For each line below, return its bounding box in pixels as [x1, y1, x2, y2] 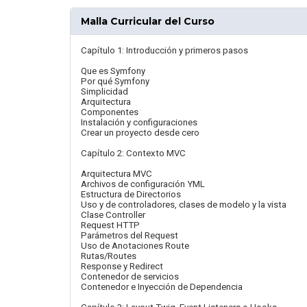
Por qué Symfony [81, 76, 149, 86]
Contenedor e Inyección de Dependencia [81, 282, 243, 292]
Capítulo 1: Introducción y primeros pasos [81, 45, 248, 56]
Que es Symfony [81, 66, 145, 76]
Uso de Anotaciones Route [81, 241, 189, 251]
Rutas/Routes [81, 251, 136, 261]
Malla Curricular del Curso [81, 15, 214, 27]
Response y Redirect [81, 261, 163, 271]
